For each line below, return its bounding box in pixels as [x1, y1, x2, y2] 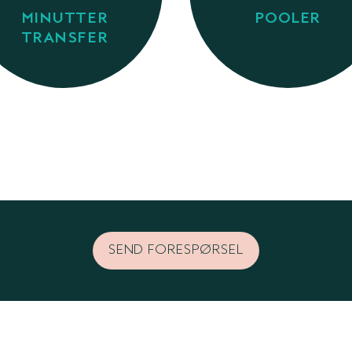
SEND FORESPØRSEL [108, 244, 244, 257]
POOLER [255, 11, 321, 27]
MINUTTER [20, 11, 108, 27]
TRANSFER [20, 31, 108, 46]
